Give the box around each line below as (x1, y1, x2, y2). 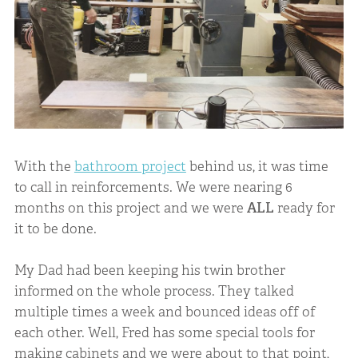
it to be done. (14, 220, 97, 238)
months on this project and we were (14, 199, 247, 217)
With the (14, 157, 74, 176)
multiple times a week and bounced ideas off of (14, 302, 316, 320)
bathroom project (74, 157, 186, 176)
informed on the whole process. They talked (14, 281, 294, 300)
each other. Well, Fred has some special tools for (14, 323, 315, 341)
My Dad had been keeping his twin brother (14, 261, 285, 279)
